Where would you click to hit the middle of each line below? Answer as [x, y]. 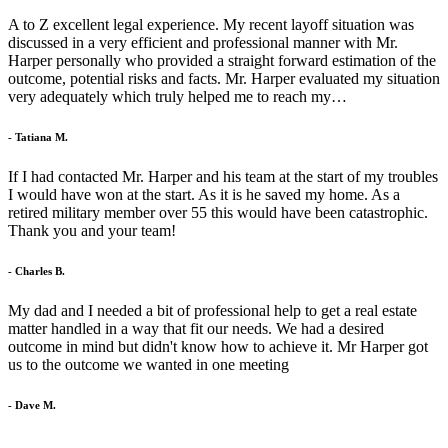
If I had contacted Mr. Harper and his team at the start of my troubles [223, 177]
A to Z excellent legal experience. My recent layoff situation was [211, 25]
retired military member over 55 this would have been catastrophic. [218, 213]
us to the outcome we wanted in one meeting [148, 364]
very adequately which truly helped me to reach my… [177, 97]
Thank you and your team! [92, 231]
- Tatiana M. [38, 137]
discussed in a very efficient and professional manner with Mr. [203, 43]
